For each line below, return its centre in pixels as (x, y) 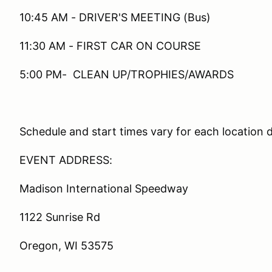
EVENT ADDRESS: (66, 160)
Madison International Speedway (104, 189)
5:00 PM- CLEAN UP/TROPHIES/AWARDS (127, 74)
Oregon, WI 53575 (66, 246)
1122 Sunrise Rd (60, 217)
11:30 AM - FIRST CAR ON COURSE (110, 46)
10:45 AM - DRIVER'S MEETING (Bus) (115, 17)
